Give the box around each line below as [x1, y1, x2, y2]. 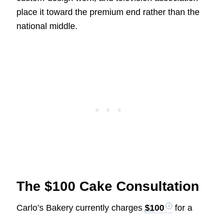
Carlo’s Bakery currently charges [16, 202, 145, 213]
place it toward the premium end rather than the [16, 7, 200, 17]
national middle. [16, 21, 77, 31]
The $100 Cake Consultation [16, 178, 199, 194]
